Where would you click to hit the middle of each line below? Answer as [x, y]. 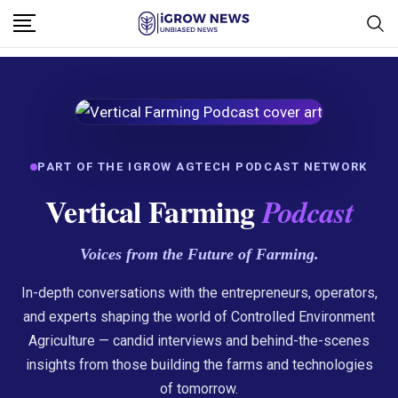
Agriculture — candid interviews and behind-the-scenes [199, 341]
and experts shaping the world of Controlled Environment [199, 317]
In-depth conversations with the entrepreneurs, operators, [199, 293]
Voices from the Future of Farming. [199, 254]
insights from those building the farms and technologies [199, 365]
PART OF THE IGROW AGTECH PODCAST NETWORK [203, 167]
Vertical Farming [154, 211]
